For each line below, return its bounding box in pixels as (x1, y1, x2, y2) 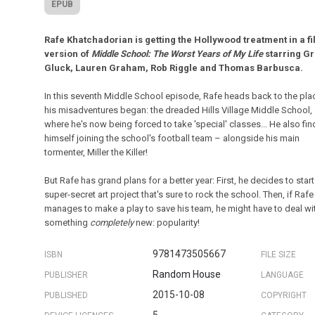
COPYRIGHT (260, 290, 307, 300)
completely (90, 217, 134, 228)
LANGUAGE (260, 270, 304, 280)
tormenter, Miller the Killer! (44, 147, 148, 157)
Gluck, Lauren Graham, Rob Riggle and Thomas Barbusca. (44, 63, 304, 73)
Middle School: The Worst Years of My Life (91, 49, 264, 59)
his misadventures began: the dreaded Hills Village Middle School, (44, 105, 313, 115)
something (44, 217, 91, 228)
